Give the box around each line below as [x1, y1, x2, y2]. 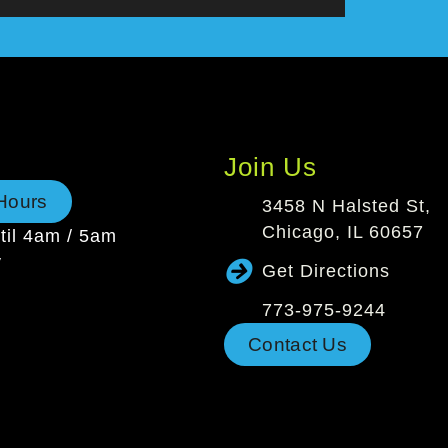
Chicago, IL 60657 [261, 222, 424, 243]
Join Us [224, 152, 317, 183]
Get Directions [261, 261, 390, 282]
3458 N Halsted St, [261, 196, 431, 217]
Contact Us [248, 333, 347, 356]
